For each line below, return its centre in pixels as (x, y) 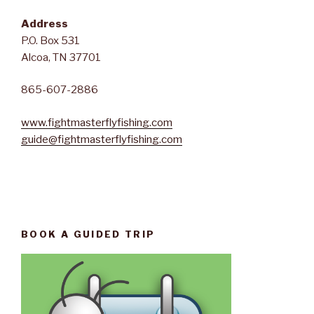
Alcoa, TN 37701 (61, 57)
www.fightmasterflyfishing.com (97, 122)
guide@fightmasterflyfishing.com (102, 139)
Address (45, 23)
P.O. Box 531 (50, 40)
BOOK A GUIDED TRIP (88, 234)
